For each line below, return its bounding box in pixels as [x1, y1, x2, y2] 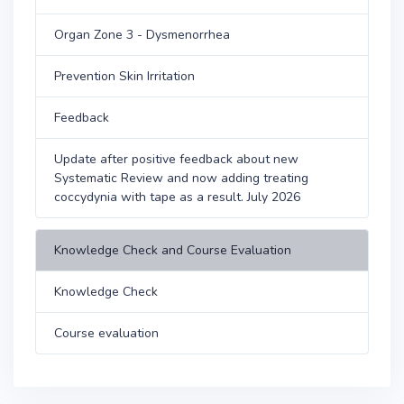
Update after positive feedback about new [54, 150, 298, 168]
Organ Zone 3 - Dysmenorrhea [54, 25, 230, 43]
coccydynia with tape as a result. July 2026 [54, 188, 300, 206]
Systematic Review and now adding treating [54, 169, 308, 187]
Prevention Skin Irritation [54, 67, 195, 85]
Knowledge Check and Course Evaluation [54, 241, 291, 259]
